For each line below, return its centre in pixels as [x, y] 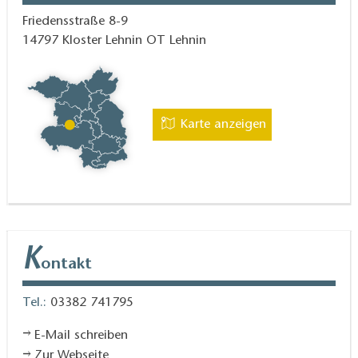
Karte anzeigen [223, 125]
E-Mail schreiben [82, 336]
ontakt [66, 265]
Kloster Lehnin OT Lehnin [134, 41]
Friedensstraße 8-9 [75, 22]
